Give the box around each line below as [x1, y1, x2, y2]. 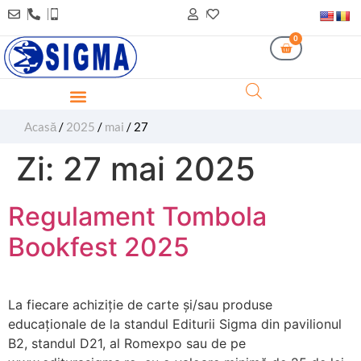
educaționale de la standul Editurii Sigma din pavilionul [8, 316, 342, 333]
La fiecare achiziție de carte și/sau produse [8, 297, 272, 313]
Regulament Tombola [8, 201, 267, 233]
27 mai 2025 [63, 149, 255, 189]
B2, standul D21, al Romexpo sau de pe [8, 335, 246, 352]
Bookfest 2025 [8, 231, 189, 263]
